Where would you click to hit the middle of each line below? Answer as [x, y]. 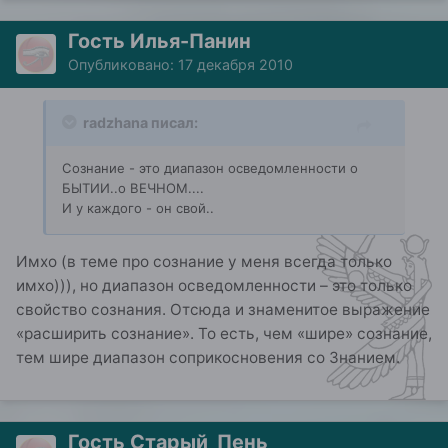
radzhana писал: [140, 122]
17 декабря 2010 [235, 64]
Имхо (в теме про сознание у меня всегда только [204, 262]
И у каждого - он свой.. [138, 207]
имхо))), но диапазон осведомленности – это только [214, 286]
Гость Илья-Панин [159, 40]
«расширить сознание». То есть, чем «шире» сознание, [224, 334]
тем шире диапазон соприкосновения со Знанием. [208, 358]
